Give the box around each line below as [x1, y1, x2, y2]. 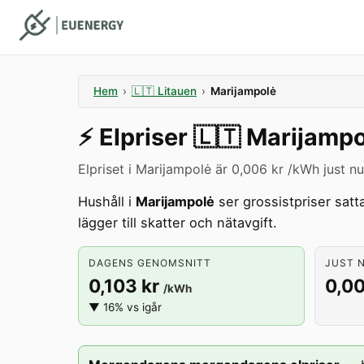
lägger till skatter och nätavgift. [78, 214, 277, 231]
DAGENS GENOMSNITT [89, 257, 211, 269]
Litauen [158, 84, 197, 97]
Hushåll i [78, 193, 136, 210]
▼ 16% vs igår [89, 301, 162, 314]
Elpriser [99, 123, 193, 151]
